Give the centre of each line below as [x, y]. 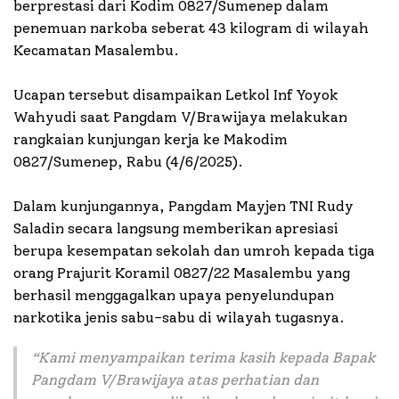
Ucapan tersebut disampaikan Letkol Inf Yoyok [176, 94]
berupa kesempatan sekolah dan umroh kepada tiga [194, 250]
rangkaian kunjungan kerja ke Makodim [151, 139]
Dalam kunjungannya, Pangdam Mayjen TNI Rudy [183, 206]
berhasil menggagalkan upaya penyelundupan [174, 295]
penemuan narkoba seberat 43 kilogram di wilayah [191, 28]
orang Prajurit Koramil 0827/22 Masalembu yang [182, 273]
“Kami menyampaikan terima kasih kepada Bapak [203, 357]
